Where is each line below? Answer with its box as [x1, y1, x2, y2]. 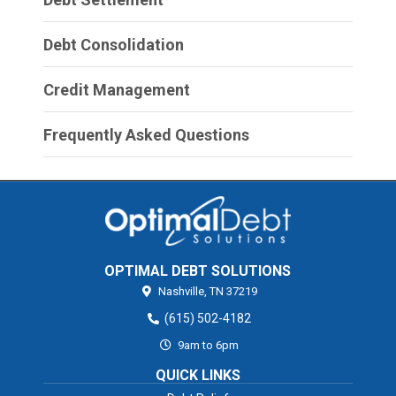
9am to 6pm [174, 339, 239, 353]
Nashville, [158, 285, 208, 299]
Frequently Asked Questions [42, 125, 249, 144]
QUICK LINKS [155, 367, 240, 385]
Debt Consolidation [42, 34, 184, 54]
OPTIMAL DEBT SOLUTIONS [104, 263, 292, 280]
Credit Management [42, 80, 190, 99]
